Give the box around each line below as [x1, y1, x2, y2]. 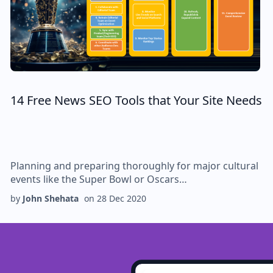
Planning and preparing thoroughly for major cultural [10, 159, 258, 172]
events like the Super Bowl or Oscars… [10, 172, 187, 186]
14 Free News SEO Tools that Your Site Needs [10, 92, 262, 108]
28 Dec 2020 [96, 193, 146, 204]
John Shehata [22, 193, 79, 204]
